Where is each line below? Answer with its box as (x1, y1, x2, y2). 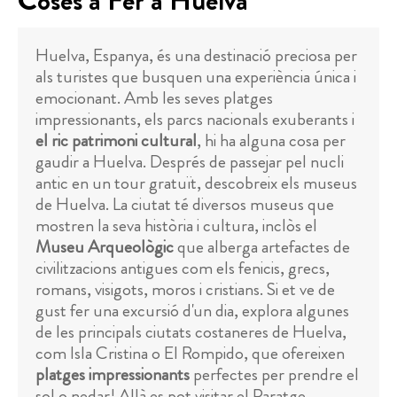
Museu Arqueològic (35, 234, 174, 261)
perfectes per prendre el (190, 362, 359, 388)
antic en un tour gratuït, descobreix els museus (35, 170, 357, 197)
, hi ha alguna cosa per (197, 128, 346, 154)
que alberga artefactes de (174, 234, 350, 261)
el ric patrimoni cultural (35, 128, 197, 154)
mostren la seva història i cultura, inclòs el (35, 213, 317, 239)
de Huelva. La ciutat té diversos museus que (35, 191, 334, 218)
